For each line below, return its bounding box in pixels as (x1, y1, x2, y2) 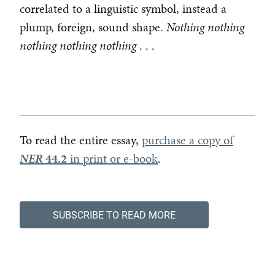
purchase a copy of (142, 131, 233, 149)
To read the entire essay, (20, 131, 142, 149)
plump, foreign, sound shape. (20, 18, 166, 36)
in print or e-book (67, 150, 158, 168)
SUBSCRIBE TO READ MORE (53, 208, 176, 222)
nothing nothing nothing (20, 37, 136, 55)
